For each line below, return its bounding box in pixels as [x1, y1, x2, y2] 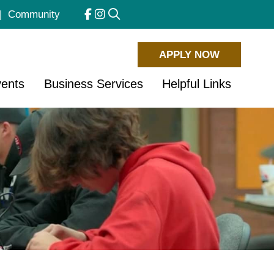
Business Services [43, 77, 143, 91]
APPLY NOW [158, 49, 220, 61]
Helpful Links [162, 77, 232, 91]
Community [8, 9, 60, 20]
